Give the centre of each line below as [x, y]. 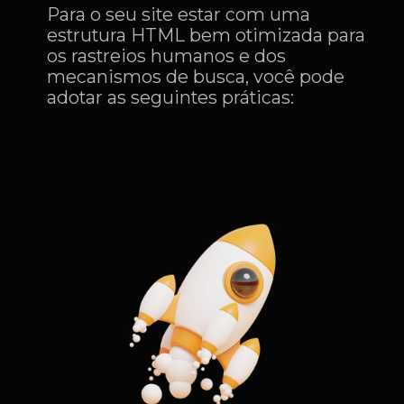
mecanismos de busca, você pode [196, 76]
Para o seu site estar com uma [179, 14]
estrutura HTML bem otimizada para [207, 35]
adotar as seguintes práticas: [171, 97]
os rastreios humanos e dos [167, 55]
